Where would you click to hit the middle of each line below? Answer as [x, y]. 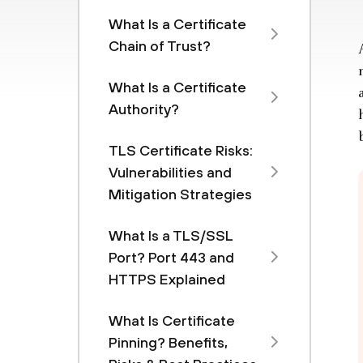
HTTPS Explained [167, 279]
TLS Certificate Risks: [181, 150]
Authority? [144, 109]
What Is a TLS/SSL [171, 235]
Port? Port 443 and [171, 257]
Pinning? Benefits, [168, 342]
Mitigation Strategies [180, 194]
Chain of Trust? [160, 46]
